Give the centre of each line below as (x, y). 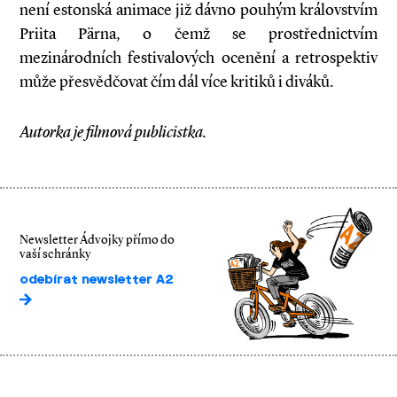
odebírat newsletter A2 (97, 280)
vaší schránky (55, 254)
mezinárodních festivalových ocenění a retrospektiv (198, 58)
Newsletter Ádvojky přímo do (97, 240)
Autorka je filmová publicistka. (113, 132)
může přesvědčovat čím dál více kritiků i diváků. (176, 82)
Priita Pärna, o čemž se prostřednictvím (198, 34)
